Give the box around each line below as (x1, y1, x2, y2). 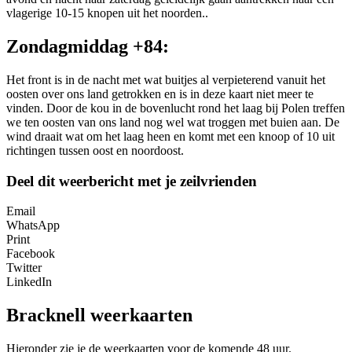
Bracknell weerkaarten (6, 305, 192, 326)
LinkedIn (6, 275, 52, 289)
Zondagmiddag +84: (6, 36, 169, 57)
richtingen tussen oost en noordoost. (6, 144, 184, 158)
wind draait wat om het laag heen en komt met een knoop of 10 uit (6, 130, 335, 144)
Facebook (6, 247, 55, 261)
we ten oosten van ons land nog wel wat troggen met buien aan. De (6, 115, 339, 130)
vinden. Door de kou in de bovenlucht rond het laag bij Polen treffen (6, 101, 345, 115)
